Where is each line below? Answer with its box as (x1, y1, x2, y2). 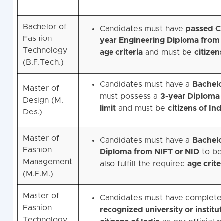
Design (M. (22, 96, 63, 105)
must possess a (99, 92, 160, 101)
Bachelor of (22, 23, 67, 31)
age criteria (99, 48, 143, 57)
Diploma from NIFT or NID (99, 148, 199, 156)
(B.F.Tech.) (22, 58, 64, 67)
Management (22, 158, 72, 166)
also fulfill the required (99, 160, 187, 168)
